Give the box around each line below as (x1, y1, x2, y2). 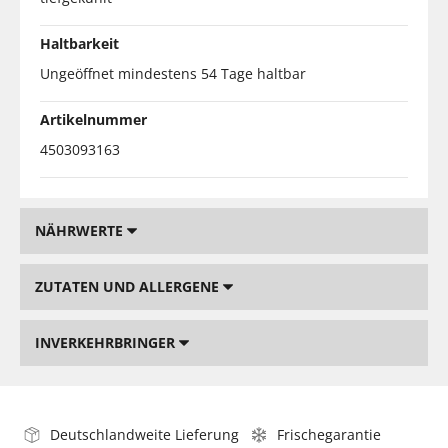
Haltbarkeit (40, 33, 119, 53)
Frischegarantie (277, 424, 381, 444)
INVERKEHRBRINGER (35, 332, 179, 352)
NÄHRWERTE (35, 220, 127, 240)
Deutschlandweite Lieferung (50, 424, 239, 444)
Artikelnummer (40, 109, 147, 129)
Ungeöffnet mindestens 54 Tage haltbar (40, 63, 306, 83)
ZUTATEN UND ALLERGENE (35, 276, 223, 296)
